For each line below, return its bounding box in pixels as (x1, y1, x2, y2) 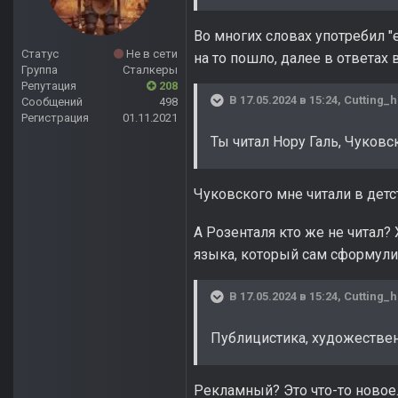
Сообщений (21, 95, 83, 109)
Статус (21, 47, 59, 61)
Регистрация (21, 111, 89, 125)
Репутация (21, 79, 76, 93)
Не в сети (123, 47, 178, 61)
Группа (21, 63, 58, 77)
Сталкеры (123, 63, 178, 77)
